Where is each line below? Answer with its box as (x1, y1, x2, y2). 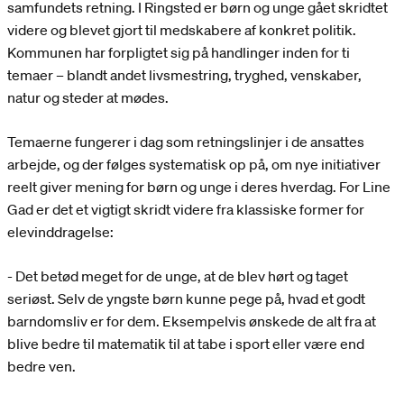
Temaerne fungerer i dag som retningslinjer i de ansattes (7, 133, 364, 151)
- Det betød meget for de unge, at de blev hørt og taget (7, 267, 348, 286)
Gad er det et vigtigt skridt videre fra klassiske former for (7, 200, 364, 219)
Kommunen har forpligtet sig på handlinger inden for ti (7, 43, 350, 62)
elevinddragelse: (7, 223, 114, 242)
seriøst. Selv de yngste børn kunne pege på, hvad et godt (7, 289, 365, 308)
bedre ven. (7, 357, 76, 376)
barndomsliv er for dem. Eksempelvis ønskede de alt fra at (7, 312, 376, 331)
